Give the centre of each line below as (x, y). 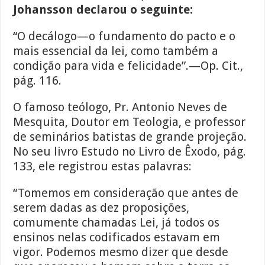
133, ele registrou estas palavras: (103, 167)
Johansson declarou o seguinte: (103, 10)
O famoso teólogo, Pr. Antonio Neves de (120, 107)
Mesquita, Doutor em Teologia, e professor (130, 122)
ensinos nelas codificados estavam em (117, 237)
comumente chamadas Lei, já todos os (117, 223)
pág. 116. (38, 81)
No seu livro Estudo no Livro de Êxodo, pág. (130, 152)
